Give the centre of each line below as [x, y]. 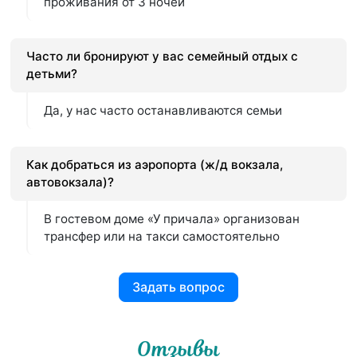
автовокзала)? [71, 182]
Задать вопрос [178, 287]
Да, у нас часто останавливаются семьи [163, 110]
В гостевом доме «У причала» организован [172, 218]
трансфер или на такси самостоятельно [162, 236]
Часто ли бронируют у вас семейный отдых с [163, 56]
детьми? [52, 73]
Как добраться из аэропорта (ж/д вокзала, [155, 164]
